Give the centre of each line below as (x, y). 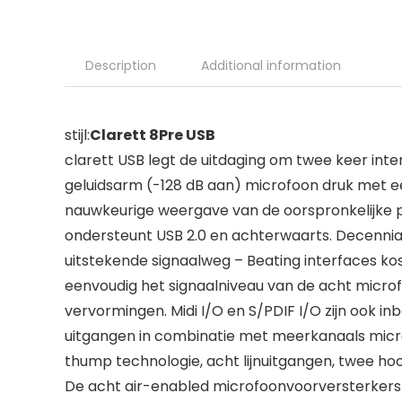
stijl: (77, 135)
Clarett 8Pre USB (153, 135)
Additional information (271, 65)
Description (121, 65)
